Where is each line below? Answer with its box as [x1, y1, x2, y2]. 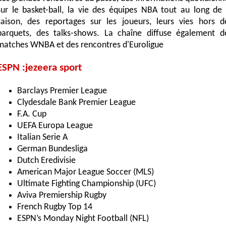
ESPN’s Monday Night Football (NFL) [17, 213, 149, 223]
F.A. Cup [17, 109, 46, 119]
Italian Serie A [17, 132, 68, 142]
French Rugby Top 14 [17, 202, 92, 212]
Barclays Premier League [17, 86, 107, 96]
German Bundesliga [17, 144, 88, 154]
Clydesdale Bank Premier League [17, 97, 136, 107]
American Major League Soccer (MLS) [17, 167, 154, 177]
